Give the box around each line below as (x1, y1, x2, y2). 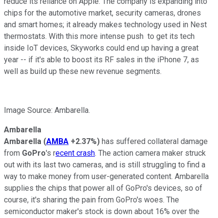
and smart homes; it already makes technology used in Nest (4, 19, 207, 29)
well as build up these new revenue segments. (4, 66, 163, 76)
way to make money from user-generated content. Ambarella (4, 171, 209, 181)
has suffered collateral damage (100, 136, 208, 146)
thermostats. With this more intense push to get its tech (4, 31, 195, 41)
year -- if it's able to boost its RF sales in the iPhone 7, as (4, 54, 199, 64)
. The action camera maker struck (95, 148, 206, 158)
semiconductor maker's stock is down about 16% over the (4, 206, 200, 216)
